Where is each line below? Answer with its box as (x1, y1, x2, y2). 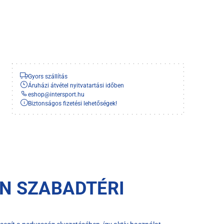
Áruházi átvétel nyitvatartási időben (28, 81, 124, 89)
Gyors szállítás (28, 72, 67, 80)
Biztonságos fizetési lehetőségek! (28, 99, 117, 107)
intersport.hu (50, 90, 84, 98)
